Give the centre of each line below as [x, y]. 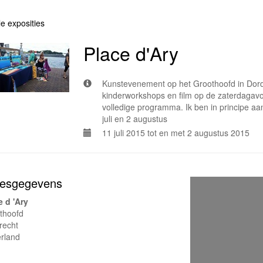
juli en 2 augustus [135, 119]
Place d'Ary [131, 53]
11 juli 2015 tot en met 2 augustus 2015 [176, 133]
